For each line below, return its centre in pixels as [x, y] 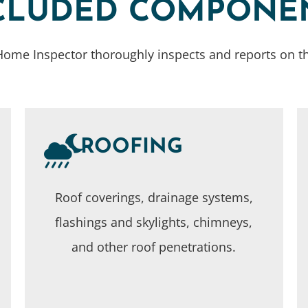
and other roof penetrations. [154, 246]
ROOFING [132, 147]
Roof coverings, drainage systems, [154, 197]
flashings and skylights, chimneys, [154, 222]
